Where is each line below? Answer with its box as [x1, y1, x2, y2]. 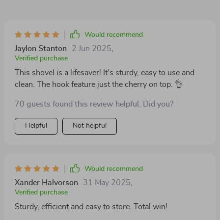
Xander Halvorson [15, 179, 78, 187]
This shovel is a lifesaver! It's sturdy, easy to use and [15, 69, 194, 77]
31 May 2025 [83, 179, 131, 187]
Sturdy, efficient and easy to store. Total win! [15, 203, 167, 211]
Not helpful [73, 122, 107, 129]
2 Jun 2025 [72, 45, 111, 53]
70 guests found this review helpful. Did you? [15, 100, 173, 108]
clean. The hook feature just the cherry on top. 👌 [15, 81, 183, 88]
